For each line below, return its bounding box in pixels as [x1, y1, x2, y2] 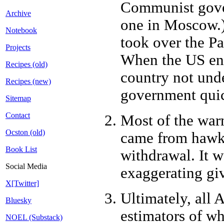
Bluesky [5, 196, 31, 205]
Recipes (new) [5, 77, 51, 86]
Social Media [5, 162, 47, 171]
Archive [5, 9, 31, 18]
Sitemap [5, 94, 31, 103]
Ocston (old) [5, 128, 45, 137]
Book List [5, 145, 37, 154]
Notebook [5, 26, 37, 35]
